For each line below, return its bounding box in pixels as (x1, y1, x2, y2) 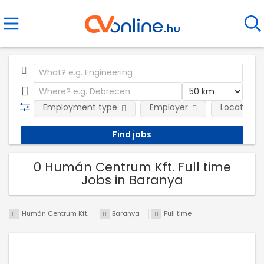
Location (220, 101, 256, 113)
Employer (149, 101, 188, 113)
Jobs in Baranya (81, 171, 183, 189)
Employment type (42, 101, 117, 113)
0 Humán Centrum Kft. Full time (33, 158, 231, 176)
